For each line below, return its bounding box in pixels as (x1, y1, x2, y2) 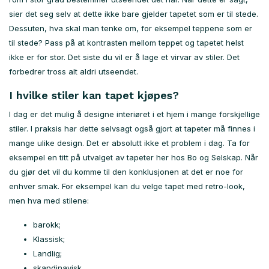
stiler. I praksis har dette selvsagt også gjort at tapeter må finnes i (9, 124, 255, 134)
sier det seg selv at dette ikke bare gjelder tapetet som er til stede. (9, 9, 258, 19)
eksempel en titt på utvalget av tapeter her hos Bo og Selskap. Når (9, 153, 258, 163)
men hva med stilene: (9, 196, 89, 206)
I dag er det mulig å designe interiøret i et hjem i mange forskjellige (9, 109, 260, 119)
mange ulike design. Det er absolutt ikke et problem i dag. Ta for (9, 138, 250, 148)
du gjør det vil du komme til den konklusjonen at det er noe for (9, 167, 243, 177)
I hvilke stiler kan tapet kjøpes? (9, 89, 179, 102)
